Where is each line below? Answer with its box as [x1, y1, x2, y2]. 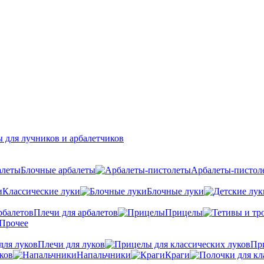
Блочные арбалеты [21, 165, 95, 175]
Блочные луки [147, 186, 204, 196]
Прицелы [165, 207, 203, 217]
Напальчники [77, 250, 131, 260]
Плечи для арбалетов [34, 207, 118, 217]
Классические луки [2, 186, 80, 196]
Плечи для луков [38, 239, 105, 249]
